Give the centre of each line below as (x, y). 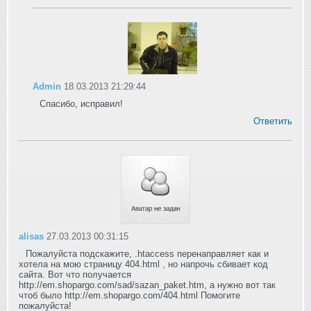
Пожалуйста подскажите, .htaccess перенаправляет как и (147, 254)
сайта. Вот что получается (75, 275)
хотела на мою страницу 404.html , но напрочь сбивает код (143, 264)
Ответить (273, 121)
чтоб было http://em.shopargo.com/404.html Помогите (129, 296)
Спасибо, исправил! (81, 104)
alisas (31, 237)
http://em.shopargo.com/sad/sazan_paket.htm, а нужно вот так (147, 285)
